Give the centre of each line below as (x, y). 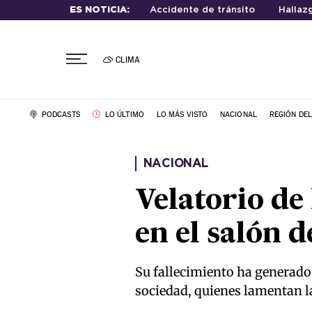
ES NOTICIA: (99, 10)
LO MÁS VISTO (182, 114)
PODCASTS (60, 114)
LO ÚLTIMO (123, 114)
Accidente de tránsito (202, 10)
